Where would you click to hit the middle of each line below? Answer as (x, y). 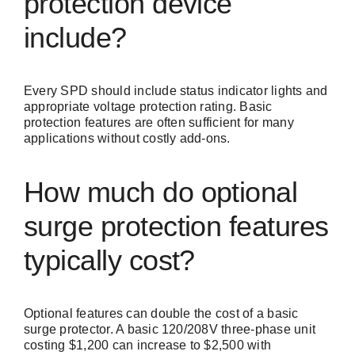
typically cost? (109, 261)
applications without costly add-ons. (127, 139)
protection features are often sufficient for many (159, 123)
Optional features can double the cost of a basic (161, 314)
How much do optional (161, 193)
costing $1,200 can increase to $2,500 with (148, 345)
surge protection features (176, 227)
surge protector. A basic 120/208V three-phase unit (170, 330)
